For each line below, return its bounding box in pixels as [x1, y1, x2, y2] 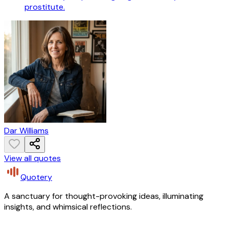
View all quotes [4, 152, 61, 164]
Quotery [20, 171, 52, 182]
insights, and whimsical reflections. [4, 201, 132, 212]
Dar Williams [4, 125, 49, 136]
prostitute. [25, 1, 65, 12]
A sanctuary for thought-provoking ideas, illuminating [4, 190, 203, 201]
